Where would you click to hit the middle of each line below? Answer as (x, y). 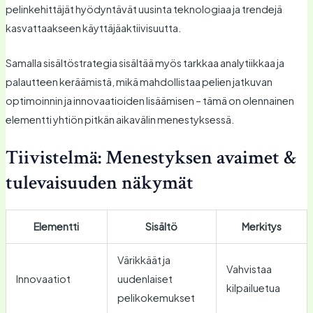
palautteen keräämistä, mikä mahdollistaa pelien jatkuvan (139, 82)
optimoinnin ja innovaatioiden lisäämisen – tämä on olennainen (150, 101)
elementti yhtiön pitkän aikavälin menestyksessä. (120, 120)
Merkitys (261, 227)
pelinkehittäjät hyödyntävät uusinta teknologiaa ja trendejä (144, 9)
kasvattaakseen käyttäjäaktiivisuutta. (93, 28)
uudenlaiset (145, 279)
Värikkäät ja (144, 260)
